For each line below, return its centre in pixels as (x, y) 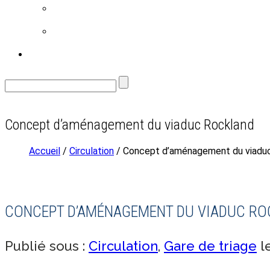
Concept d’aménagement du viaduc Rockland (130, 124)
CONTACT (61, 55)
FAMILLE (80, 9)
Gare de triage (210, 246)
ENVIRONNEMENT (101, 32)
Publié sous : (47, 246)
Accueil (45, 151)
